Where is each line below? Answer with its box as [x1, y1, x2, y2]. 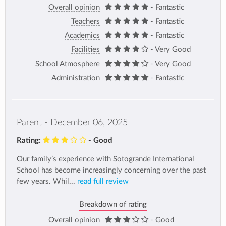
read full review [77, 178, 129, 186]
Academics [65, 31, 100, 39]
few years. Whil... [17, 178, 77, 186]
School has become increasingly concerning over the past [17, 166, 206, 175]
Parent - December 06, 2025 [17, 118, 128, 127]
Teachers [71, 17, 100, 25]
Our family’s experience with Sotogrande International [17, 155, 194, 163]
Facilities [71, 45, 100, 53]
